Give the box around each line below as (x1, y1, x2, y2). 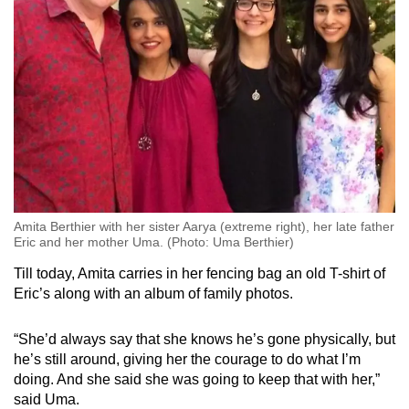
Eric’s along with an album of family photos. (14, 285, 293, 301)
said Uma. (14, 391, 79, 407)
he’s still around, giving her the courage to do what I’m (14, 351, 361, 367)
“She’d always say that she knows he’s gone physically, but (14, 330, 395, 347)
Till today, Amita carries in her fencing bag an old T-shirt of (14, 265, 385, 281)
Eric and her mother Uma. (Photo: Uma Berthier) (14, 234, 294, 249)
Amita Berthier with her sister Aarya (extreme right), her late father (14, 218, 394, 234)
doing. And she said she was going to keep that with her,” (14, 371, 380, 387)
